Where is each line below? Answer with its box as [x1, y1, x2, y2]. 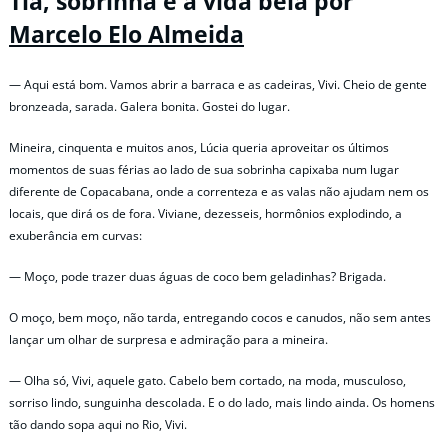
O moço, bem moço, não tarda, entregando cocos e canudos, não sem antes [9, 309, 431, 327]
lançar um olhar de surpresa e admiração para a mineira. [9, 331, 328, 349]
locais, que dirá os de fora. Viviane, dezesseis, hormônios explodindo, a [9, 204, 402, 222]
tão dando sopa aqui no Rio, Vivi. [9, 416, 187, 434]
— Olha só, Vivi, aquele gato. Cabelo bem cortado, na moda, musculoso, [9, 372, 406, 390]
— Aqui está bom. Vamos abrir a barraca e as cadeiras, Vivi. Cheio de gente [9, 75, 427, 93]
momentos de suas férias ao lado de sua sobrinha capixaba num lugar [9, 160, 399, 178]
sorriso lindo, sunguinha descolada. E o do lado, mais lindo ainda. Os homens [9, 394, 435, 412]
